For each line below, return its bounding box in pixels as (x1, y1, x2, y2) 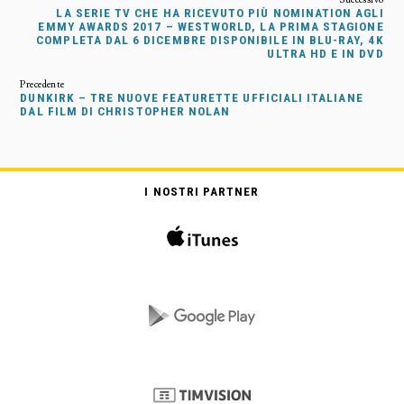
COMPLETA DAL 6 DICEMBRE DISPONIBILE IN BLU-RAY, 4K (36, 32, 384, 47)
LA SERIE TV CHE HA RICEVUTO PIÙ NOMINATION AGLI (56, 5, 384, 20)
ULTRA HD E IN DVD (267, 46, 384, 60)
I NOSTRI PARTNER (144, 184, 260, 198)
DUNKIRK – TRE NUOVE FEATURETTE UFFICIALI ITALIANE (20, 90, 363, 105)
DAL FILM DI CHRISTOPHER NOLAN (20, 104, 231, 118)
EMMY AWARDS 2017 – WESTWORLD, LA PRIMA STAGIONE (38, 19, 384, 33)
